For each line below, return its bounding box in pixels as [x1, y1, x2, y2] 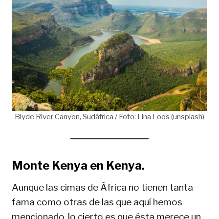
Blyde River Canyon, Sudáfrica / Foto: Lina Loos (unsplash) [15, 112, 204, 122]
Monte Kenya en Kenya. [12, 158, 145, 173]
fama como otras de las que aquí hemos [12, 197, 182, 208]
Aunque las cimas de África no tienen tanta [12, 182, 193, 194]
